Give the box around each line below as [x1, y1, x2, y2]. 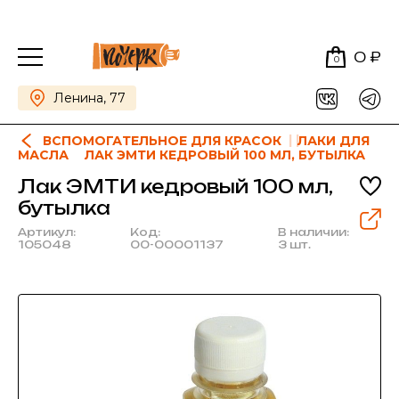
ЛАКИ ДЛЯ [297, 133, 370, 149]
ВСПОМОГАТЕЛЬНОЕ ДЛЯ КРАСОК [43, 133, 281, 149]
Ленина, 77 [53, 90, 126, 106]
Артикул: [18, 225, 76, 239]
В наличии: [278, 225, 349, 239]
